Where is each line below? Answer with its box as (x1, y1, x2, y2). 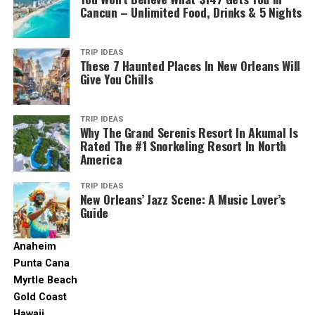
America (79, 149, 122, 168)
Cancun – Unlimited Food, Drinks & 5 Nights (79, 2, 302, 21)
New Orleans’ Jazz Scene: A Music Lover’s (79, 189, 285, 208)
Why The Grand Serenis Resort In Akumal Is (79, 122, 298, 141)
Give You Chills (79, 69, 153, 88)
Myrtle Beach (13, 274, 77, 286)
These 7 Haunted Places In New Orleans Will (79, 56, 300, 75)
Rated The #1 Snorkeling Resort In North (79, 136, 286, 155)
